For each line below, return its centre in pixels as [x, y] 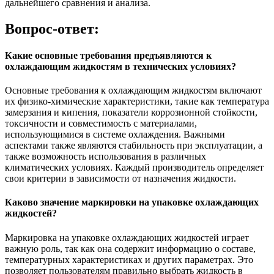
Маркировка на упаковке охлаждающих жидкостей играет [127, 237]
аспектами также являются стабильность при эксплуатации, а [134, 146]
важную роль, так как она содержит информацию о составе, [130, 248]
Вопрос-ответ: [52, 28]
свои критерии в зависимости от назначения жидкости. [120, 179]
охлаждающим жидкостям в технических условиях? [120, 66]
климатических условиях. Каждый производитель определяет [134, 168]
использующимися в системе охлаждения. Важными [115, 135]
